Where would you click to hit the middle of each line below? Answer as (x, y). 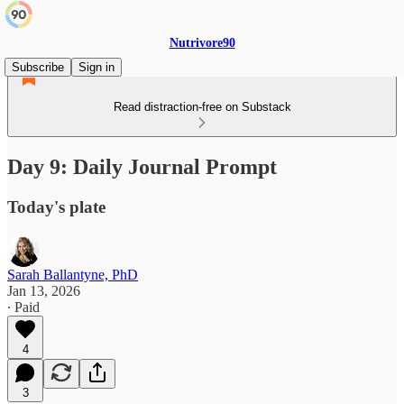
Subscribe (38, 67)
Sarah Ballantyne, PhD (73, 274)
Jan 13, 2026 (44, 290)
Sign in (96, 67)
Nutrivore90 (202, 43)
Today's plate (56, 207)
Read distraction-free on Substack (202, 107)
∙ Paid (23, 307)
